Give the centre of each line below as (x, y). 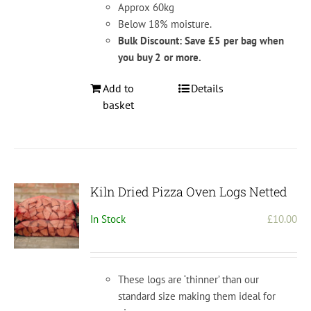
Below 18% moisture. (165, 24)
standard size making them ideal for (197, 296)
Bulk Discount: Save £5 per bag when (201, 41)
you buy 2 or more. (160, 58)
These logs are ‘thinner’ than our (189, 280)
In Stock (108, 219)
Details (207, 89)
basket (119, 105)
